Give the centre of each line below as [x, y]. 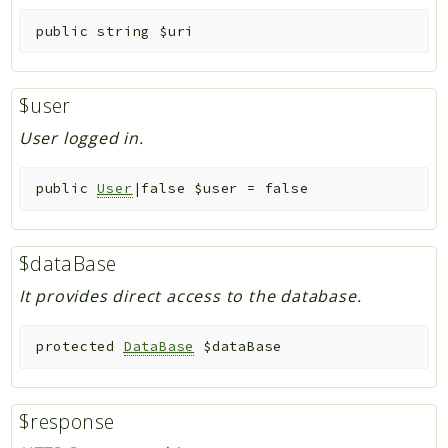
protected [75, 347]
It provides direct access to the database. [190, 295]
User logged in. [81, 137]
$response [66, 421]
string [124, 31]
